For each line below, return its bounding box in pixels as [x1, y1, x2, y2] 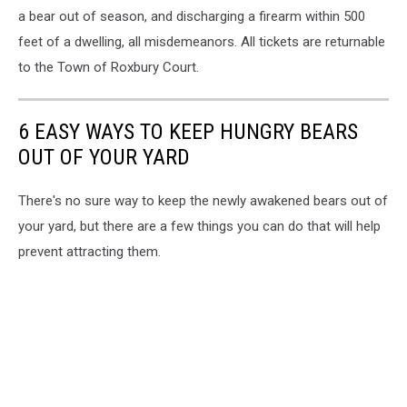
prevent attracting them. [18, 243, 161, 260]
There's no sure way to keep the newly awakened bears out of [18, 192, 388, 209]
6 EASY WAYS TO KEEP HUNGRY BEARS [18, 118, 358, 144]
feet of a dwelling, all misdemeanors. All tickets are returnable [18, 33, 385, 50]
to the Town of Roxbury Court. [18, 58, 199, 75]
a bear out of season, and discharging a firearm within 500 [18, 7, 365, 25]
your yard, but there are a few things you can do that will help [18, 217, 381, 234]
